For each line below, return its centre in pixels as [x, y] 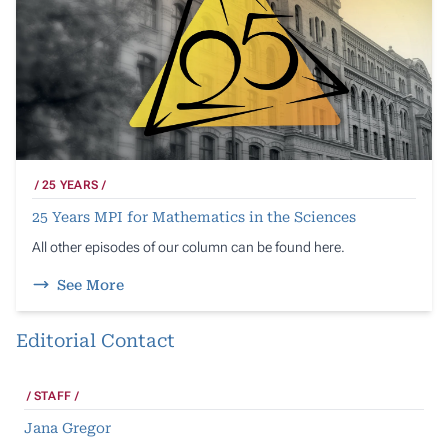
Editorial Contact [95, 340]
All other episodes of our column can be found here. [188, 246]
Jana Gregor [67, 427]
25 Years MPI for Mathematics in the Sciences [194, 216]
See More [90, 284]
